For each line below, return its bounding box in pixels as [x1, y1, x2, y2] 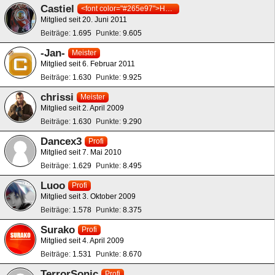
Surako [41, 223, 75, 236]
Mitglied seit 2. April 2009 [41, 103, 124, 112]
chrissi [41, 91, 74, 103]
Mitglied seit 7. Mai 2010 [41, 147, 122, 157]
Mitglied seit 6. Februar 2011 [41, 59, 135, 68]
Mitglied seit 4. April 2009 [41, 236, 124, 245]
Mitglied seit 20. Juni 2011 [41, 15, 127, 24]
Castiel [41, 2, 74, 15]
